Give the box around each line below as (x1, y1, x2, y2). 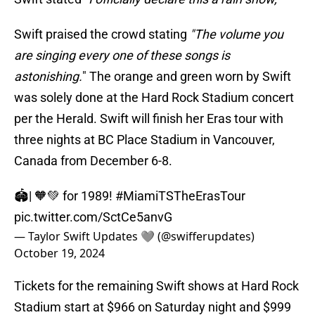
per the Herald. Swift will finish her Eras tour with (14, 111, 283, 127)
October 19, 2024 (14, 245, 105, 262)
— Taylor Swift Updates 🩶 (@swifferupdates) (14, 229, 255, 245)
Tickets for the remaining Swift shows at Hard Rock (14, 278, 299, 294)
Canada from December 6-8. (14, 153, 172, 169)
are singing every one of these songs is (14, 48, 230, 63)
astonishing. (14, 69, 82, 84)
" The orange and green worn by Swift (82, 69, 291, 84)
